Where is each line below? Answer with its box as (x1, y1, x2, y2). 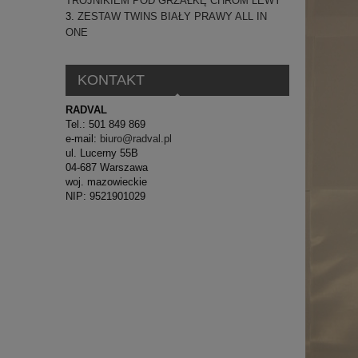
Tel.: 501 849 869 (66, 117, 145, 130)
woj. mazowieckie (66, 175, 147, 188)
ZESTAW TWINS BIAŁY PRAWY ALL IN (78, 10, 267, 23)
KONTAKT (77, 72, 145, 89)
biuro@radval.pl (100, 132, 172, 145)
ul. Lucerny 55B (66, 146, 138, 159)
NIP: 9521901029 (66, 189, 145, 202)
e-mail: (66, 132, 100, 145)
